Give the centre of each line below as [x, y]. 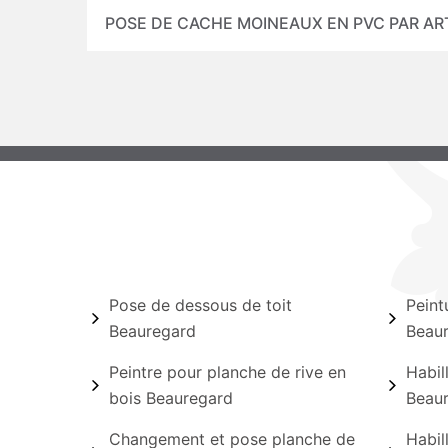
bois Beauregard [171, 398]
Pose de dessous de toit [200, 305]
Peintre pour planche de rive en [227, 372]
